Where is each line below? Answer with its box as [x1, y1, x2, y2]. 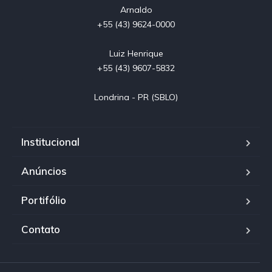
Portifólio [21, 194, 66, 207]
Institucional [21, 135, 80, 149]
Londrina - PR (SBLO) [94, 92, 178, 103]
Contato [21, 223, 60, 236]
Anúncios [21, 165, 67, 178]
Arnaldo [120, 4, 152, 16]
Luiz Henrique [109, 48, 163, 59]
